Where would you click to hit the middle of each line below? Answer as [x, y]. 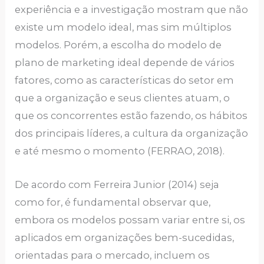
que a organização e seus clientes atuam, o [123, 98]
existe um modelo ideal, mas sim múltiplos [123, 27]
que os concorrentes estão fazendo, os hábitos [131, 116]
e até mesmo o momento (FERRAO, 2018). [120, 151]
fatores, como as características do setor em [125, 80]
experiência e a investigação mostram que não [132, 10]
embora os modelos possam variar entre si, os [130, 220]
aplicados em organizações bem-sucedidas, [125, 237]
